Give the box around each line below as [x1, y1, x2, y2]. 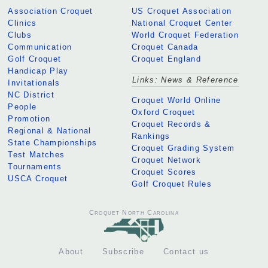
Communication [8, 42, 72, 52]
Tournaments [8, 162, 62, 172]
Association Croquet [8, 7, 93, 16]
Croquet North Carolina [89, 208, 179, 216]
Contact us [163, 246, 209, 256]
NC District [8, 90, 54, 100]
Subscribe [102, 246, 145, 256]
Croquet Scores [131, 167, 197, 177]
